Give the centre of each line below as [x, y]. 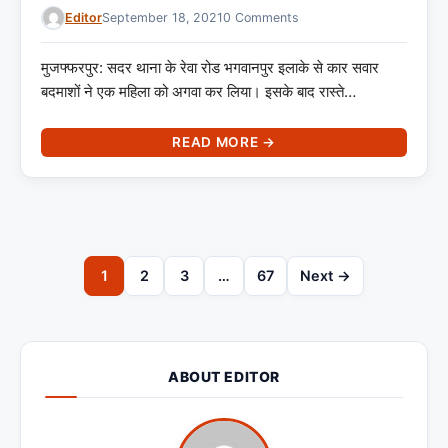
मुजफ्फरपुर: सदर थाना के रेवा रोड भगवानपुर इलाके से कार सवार [210, 68]
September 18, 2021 [162, 17]
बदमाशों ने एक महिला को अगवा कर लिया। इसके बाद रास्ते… [198, 92]
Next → [325, 276]
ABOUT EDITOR [224, 377]
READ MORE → [224, 142]
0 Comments [261, 17]
